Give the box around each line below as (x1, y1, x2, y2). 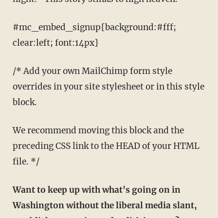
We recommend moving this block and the (12, 125, 21, 136)
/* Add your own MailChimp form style (12, 65, 172, 76)
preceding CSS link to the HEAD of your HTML (12, 140, 200, 151)
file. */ (12, 156, 39, 167)
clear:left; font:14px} (12, 37, 99, 48)
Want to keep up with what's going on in (12, 184, 181, 195)
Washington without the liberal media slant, (12, 200, 197, 211)
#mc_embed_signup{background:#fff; (12, 21, 27, 33)
